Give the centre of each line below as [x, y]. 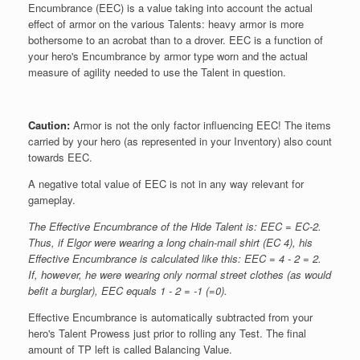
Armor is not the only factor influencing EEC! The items [202, 125]
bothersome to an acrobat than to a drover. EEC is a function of [176, 39]
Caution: [49, 125]
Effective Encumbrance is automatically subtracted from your [170, 317]
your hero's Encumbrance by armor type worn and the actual [168, 55]
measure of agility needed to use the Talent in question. [157, 72]
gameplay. [52, 199]
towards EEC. [60, 157]
